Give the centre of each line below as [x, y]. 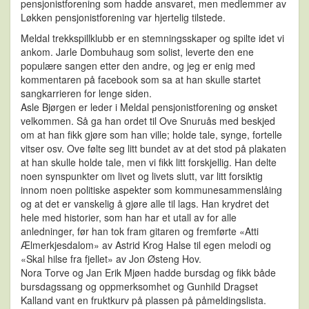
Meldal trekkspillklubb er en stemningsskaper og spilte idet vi [152, 38]
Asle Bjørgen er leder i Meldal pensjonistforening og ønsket [149, 107]
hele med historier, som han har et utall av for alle [129, 218]
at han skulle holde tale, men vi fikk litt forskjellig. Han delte [149, 162]
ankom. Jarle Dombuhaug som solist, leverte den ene [137, 52]
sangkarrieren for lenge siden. [86, 93]
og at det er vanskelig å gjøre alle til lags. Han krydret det [145, 204]
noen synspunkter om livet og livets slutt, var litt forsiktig [142, 176]
